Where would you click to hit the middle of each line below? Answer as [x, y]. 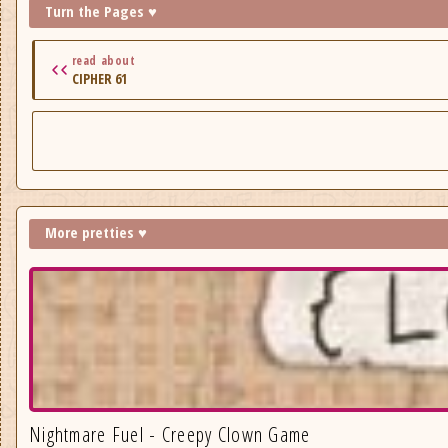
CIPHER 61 [99, 78]
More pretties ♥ [96, 231]
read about [103, 60]
